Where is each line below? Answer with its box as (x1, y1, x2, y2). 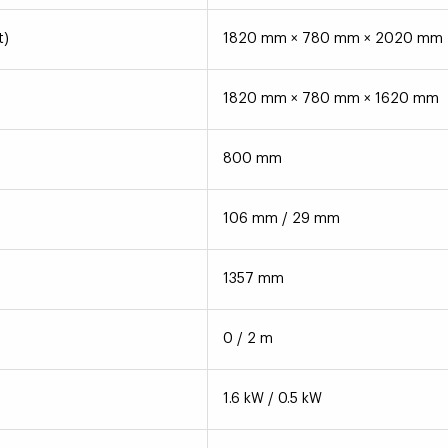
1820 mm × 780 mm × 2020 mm (222, 32, 443, 47)
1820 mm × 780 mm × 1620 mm (222, 92, 439, 107)
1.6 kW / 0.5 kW (222, 392, 322, 407)
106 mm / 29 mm (222, 212, 340, 227)
